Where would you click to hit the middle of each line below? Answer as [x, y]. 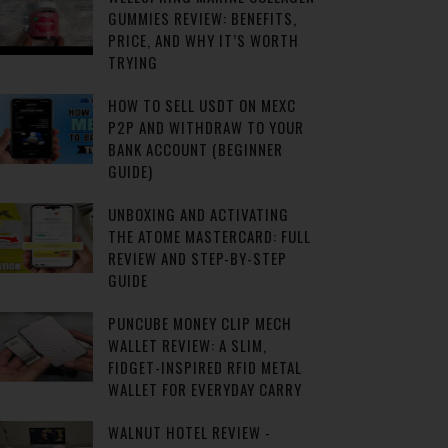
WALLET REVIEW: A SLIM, [187, 345]
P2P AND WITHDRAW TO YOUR [205, 127]
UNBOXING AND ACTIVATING [198, 214]
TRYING [132, 62]
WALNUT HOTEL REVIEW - [189, 432]
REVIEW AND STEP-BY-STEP [197, 258]
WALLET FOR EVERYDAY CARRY [204, 389]
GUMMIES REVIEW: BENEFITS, [202, 18]
